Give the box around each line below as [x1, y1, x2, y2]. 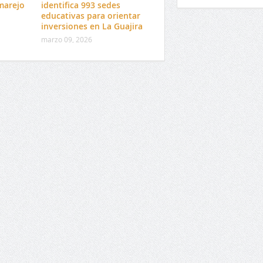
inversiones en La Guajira [41, 20, 143, 32]
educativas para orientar [41, 9, 140, 21]
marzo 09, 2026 [41, 34, 92, 44]
